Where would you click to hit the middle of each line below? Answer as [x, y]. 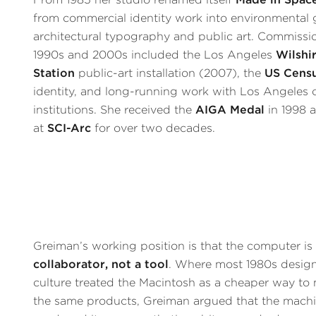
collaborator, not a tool [101, 265]
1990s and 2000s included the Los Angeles [155, 55]
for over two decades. [153, 128]
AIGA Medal [230, 110]
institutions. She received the [115, 110]
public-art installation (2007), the [170, 73]
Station [54, 73]
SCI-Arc [69, 128]
